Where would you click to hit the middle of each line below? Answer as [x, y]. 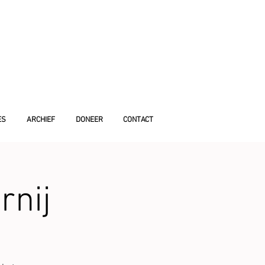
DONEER [89, 120]
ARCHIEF [41, 120]
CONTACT [138, 120]
